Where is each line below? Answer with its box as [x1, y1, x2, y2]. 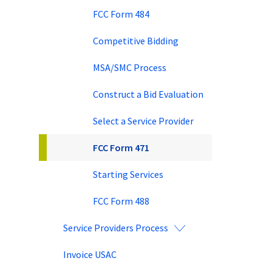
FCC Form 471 [93, 141, 149, 154]
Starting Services [93, 168, 163, 180]
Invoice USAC [63, 248, 117, 260]
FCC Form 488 [93, 194, 149, 207]
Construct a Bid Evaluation [93, 87, 203, 100]
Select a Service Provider [93, 114, 194, 127]
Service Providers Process [63, 221, 168, 234]
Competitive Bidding [93, 34, 178, 47]
